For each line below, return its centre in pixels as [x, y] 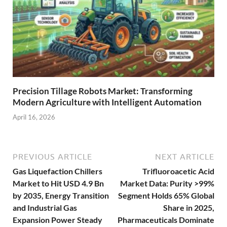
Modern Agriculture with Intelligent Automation [107, 102]
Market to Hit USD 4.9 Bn [58, 183]
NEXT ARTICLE [185, 156]
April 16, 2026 [34, 117]
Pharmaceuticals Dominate [166, 219]
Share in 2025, [189, 207]
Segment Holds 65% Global [166, 195]
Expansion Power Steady [58, 219]
